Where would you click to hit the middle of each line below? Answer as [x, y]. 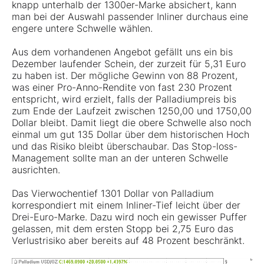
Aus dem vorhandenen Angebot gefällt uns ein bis [122, 52]
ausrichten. [36, 170]
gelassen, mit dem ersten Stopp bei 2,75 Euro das [123, 229]
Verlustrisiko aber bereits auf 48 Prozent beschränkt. [128, 241]
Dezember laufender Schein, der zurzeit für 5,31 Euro [129, 64]
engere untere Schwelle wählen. [82, 29]
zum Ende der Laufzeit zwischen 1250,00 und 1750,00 [132, 111]
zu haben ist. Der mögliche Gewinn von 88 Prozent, [125, 76]
